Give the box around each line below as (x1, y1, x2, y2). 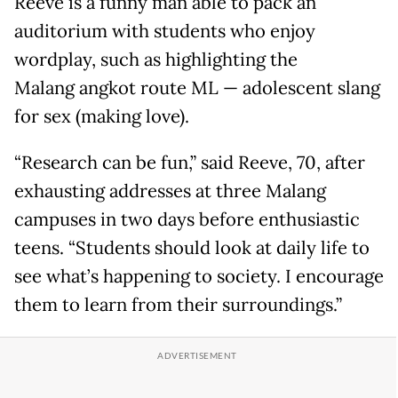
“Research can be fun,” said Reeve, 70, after (14, 150, 365, 174)
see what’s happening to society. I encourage (14, 264, 384, 288)
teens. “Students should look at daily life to (14, 235, 370, 259)
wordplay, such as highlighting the (14, 47, 298, 71)
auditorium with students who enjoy (14, 19, 315, 43)
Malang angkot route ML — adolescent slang (14, 76, 380, 99)
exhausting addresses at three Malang (14, 179, 326, 203)
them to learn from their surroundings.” (14, 292, 342, 316)
